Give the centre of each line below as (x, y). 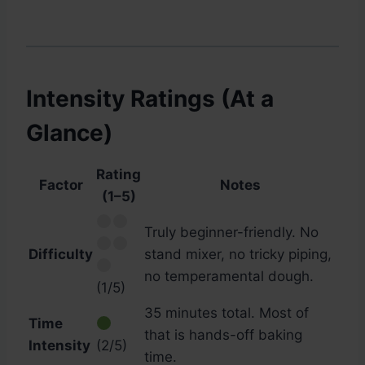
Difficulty (61, 255)
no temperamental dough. (229, 277)
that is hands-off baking (223, 335)
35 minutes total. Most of (226, 313)
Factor (61, 185)
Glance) (69, 133)
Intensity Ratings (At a (150, 99)
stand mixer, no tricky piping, (238, 255)
